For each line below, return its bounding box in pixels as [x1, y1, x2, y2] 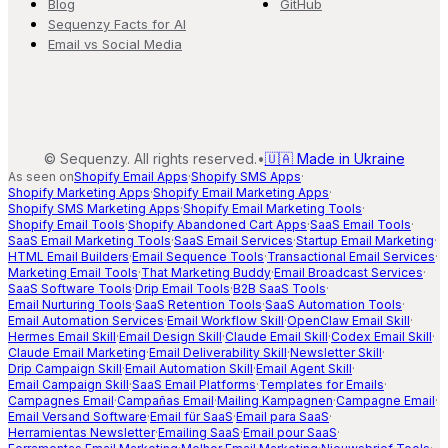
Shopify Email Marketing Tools [183, 200, 362, 216]
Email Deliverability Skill [149, 344, 287, 360]
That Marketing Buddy [141, 264, 271, 280]
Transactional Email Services [267, 248, 435, 264]
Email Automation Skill [125, 360, 253, 376]
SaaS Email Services [174, 232, 293, 248]
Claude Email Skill [225, 328, 328, 344]
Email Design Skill [119, 328, 222, 344]
